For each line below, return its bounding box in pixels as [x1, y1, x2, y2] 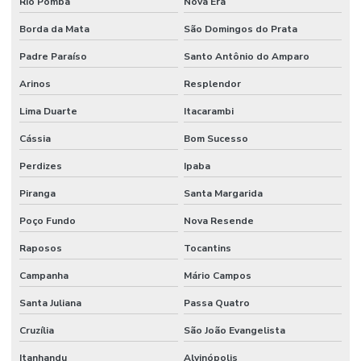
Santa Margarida [183, 186, 263, 200]
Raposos [19, 241, 62, 255]
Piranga [19, 186, 56, 200]
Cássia [19, 131, 51, 145]
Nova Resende [183, 214, 254, 227]
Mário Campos [183, 268, 251, 282]
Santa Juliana [19, 296, 81, 309]
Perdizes [19, 159, 62, 172]
